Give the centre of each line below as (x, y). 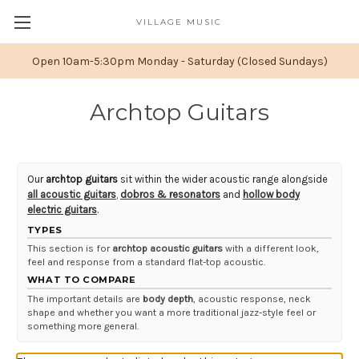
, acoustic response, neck (252, 298)
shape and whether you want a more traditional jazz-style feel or (171, 312)
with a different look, (270, 249)
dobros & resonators (170, 195)
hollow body (271, 195)
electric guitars (62, 210)
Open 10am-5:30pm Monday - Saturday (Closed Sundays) (179, 61)
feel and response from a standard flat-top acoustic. (146, 262)
